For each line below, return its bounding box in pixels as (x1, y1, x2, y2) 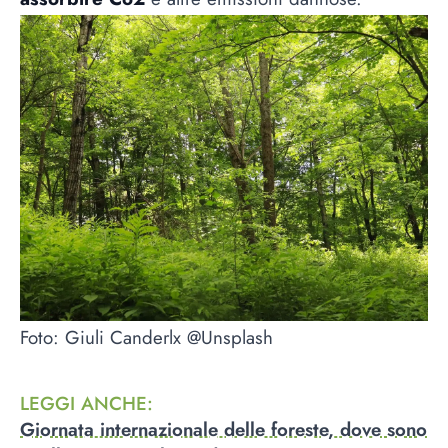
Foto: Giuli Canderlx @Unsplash (20, 323, 273, 351)
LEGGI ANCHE (20, 390, 147, 418)
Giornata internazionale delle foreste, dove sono (20, 416, 427, 444)
